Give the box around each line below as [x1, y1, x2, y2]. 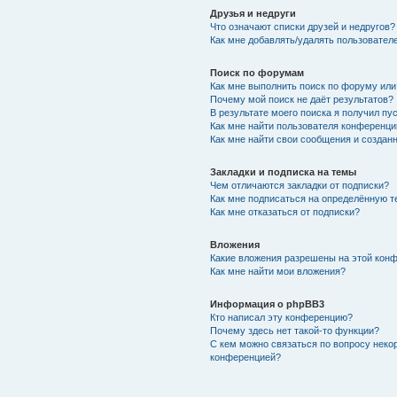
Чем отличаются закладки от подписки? [209, 179, 389, 191]
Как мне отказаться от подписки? [209, 206, 360, 217]
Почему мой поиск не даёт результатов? [209, 93, 393, 105]
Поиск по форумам [209, 66, 304, 78]
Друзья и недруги [209, 7, 296, 19]
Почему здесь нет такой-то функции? [209, 324, 379, 336]
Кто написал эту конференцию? [209, 311, 353, 323]
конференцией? [209, 351, 281, 362]
